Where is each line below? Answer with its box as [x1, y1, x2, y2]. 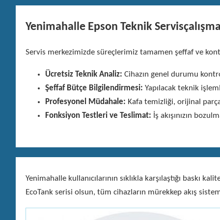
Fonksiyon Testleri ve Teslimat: [45, 111, 151, 120]
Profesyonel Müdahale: [45, 97, 126, 106]
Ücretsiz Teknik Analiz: [45, 70, 122, 79]
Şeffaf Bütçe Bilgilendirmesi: [45, 83, 143, 92]
